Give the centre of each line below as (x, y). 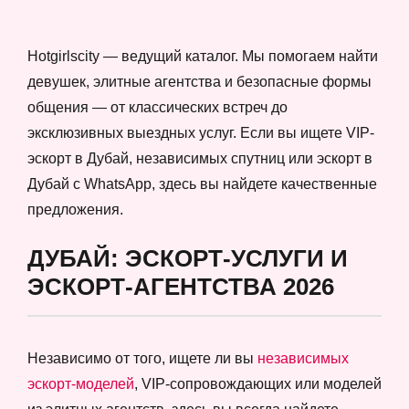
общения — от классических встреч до (157, 107)
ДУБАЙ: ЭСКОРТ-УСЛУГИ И (188, 258)
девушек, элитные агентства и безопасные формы (199, 81)
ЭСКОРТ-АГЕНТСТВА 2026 (181, 286)
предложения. (75, 209)
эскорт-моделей (81, 383)
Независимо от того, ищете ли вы (142, 358)
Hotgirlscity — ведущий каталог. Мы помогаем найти (203, 56)
